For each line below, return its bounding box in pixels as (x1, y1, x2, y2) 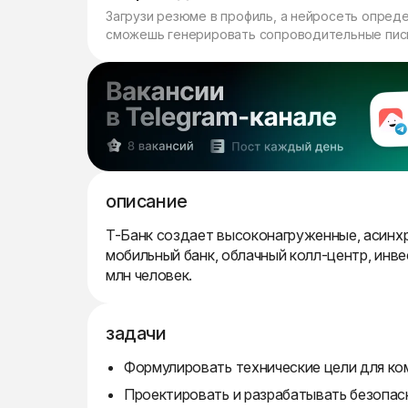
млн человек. (106, 266, 193, 284)
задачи (106, 322, 167, 344)
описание (106, 190, 188, 212)
